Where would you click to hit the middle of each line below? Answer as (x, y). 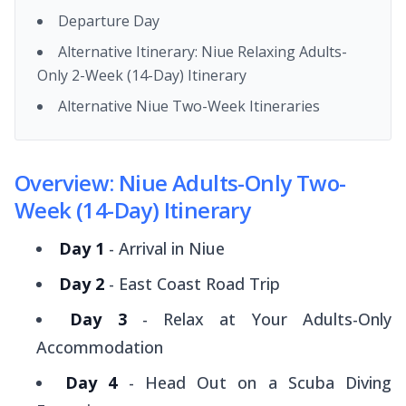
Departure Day (109, 20)
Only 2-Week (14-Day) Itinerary (142, 75)
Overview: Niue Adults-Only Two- (180, 182)
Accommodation (100, 347)
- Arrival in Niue (164, 248)
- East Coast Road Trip (192, 283)
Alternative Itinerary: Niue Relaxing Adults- (203, 51)
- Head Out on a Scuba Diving (255, 382)
